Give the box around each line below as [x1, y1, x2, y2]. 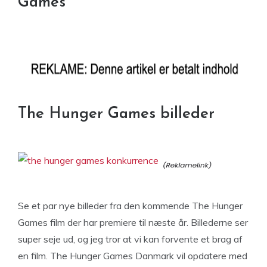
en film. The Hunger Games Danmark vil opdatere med [18, 250, 247, 262]
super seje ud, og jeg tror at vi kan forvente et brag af [18, 233, 243, 245]
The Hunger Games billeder [18, 106, 215, 122]
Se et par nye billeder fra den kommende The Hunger [18, 200, 243, 212]
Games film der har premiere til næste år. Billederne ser [18, 216, 248, 228]
